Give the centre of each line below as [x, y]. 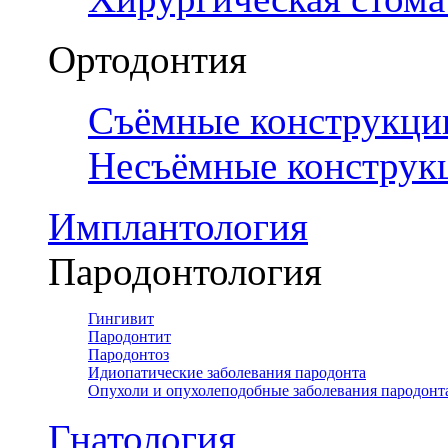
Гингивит [121, 319]
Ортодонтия [147, 60]
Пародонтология [185, 272]
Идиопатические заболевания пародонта [227, 373]
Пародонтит [129, 337]
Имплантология [178, 227]
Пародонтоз [128, 355]
